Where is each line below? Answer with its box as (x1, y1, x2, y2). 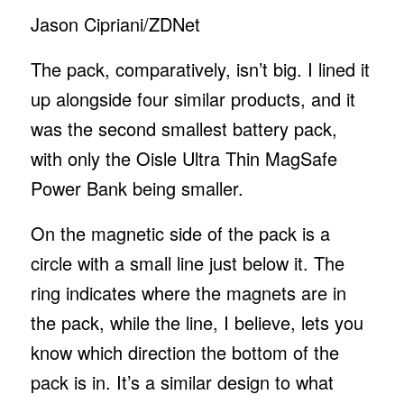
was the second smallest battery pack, (30, 115, 337, 142)
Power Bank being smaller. (30, 174, 243, 201)
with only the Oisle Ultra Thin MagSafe (30, 144, 337, 171)
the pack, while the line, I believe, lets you (30, 308, 363, 335)
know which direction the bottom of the (30, 338, 339, 365)
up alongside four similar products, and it (30, 85, 355, 112)
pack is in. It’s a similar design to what (30, 368, 334, 395)
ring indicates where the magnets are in (30, 279, 346, 306)
